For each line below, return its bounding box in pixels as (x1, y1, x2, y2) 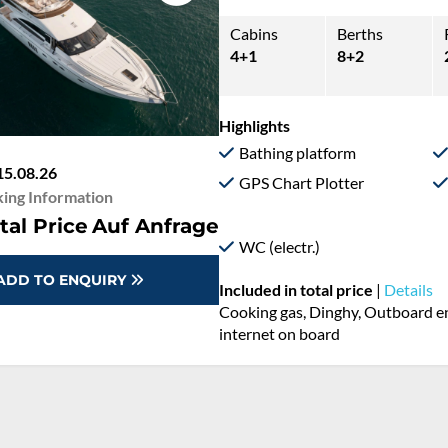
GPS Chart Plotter (239, 172, 365, 192)
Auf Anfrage (92, 214, 220, 238)
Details (384, 280, 434, 299)
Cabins (230, 24, 279, 43)
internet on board (219, 324, 341, 343)
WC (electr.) (239, 236, 321, 256)
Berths (337, 24, 384, 43)
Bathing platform (239, 142, 357, 162)
